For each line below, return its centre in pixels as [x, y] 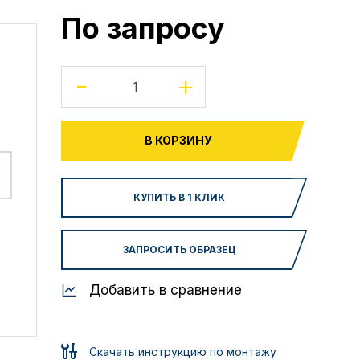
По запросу [143, 28]
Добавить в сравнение [166, 290]
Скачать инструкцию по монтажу [183, 352]
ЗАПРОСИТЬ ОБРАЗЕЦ [179, 250]
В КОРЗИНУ [178, 140]
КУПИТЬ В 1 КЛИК [180, 197]
